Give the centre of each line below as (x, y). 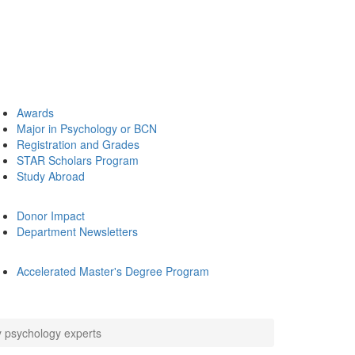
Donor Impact (51, 216)
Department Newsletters (77, 231)
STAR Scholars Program (78, 160)
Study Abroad (51, 176)
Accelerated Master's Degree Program (113, 271)
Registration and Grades (78, 144)
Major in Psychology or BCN (87, 128)
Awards (35, 113)
